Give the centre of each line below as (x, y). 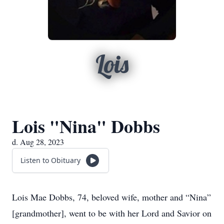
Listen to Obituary (50, 160)
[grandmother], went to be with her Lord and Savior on (112, 213)
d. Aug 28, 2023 (38, 142)
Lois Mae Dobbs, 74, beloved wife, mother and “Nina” (111, 197)
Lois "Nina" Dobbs (86, 126)
